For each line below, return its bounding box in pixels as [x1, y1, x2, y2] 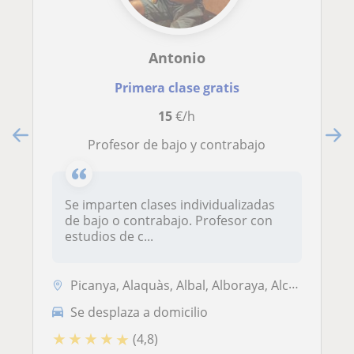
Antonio [148, 48, 205, 68]
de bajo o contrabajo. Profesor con [65, 212, 273, 230]
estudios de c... [65, 228, 153, 246]
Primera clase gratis [114, 79, 239, 97]
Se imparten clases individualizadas [65, 196, 275, 214]
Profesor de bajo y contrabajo [96, 136, 266, 154]
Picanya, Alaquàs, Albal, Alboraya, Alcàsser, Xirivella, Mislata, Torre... [70, 277, 288, 295]
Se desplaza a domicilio [70, 303, 208, 321]
